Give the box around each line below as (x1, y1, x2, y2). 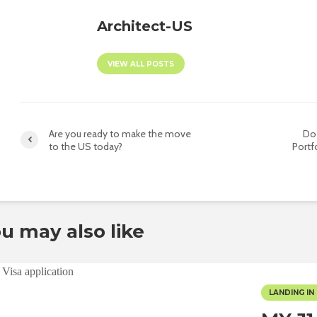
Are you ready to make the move (49, 127, 191, 140)
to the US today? (49, 139, 122, 153)
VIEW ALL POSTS (108, 59, 175, 69)
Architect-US (97, 17, 193, 35)
